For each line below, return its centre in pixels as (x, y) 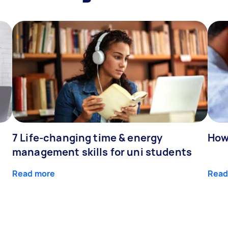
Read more (34, 173)
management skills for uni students (102, 152)
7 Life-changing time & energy (88, 137)
